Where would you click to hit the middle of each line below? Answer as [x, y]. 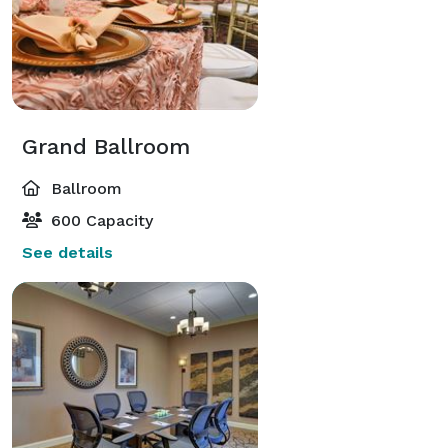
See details [67, 252]
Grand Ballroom [106, 146]
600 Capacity [99, 220]
